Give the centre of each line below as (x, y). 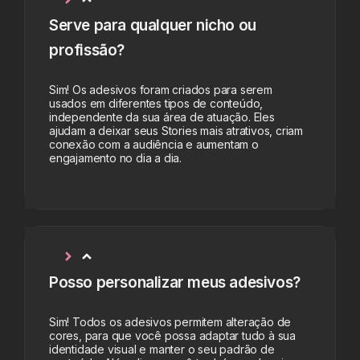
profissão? (87, 51)
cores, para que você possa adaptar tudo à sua (172, 335)
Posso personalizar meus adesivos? (175, 282)
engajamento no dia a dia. (116, 158)
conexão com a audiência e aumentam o (154, 145)
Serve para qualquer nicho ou (153, 26)
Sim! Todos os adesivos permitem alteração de (170, 321)
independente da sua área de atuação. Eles (162, 117)
